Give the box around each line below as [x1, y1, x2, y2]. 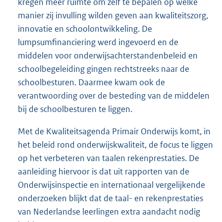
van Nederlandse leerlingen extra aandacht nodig [18, 206, 200, 218]
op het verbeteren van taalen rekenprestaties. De [18, 153, 199, 164]
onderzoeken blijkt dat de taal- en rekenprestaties [18, 193, 203, 204]
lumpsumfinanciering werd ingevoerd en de [18, 37, 178, 48]
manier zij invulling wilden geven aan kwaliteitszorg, [18, 10, 208, 21]
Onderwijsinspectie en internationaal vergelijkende [18, 179, 205, 191]
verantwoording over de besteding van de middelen [18, 90, 210, 102]
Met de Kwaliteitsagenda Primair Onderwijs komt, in [18, 126, 211, 137]
